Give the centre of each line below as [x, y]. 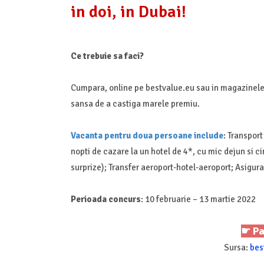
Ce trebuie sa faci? [108, 56]
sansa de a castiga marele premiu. [136, 103]
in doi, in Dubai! [130, 11]
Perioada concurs [105, 199]
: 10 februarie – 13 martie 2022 [198, 199]
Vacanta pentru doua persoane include [147, 135]
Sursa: [237, 247]
